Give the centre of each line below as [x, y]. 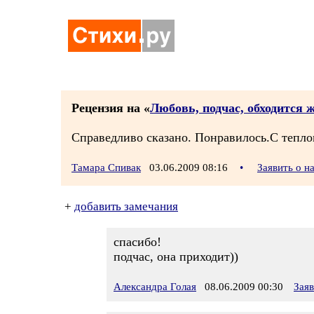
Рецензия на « [111, 108]
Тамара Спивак [106, 168]
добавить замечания [126, 206]
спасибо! [137, 242]
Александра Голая [155, 287]
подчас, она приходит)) [176, 257]
